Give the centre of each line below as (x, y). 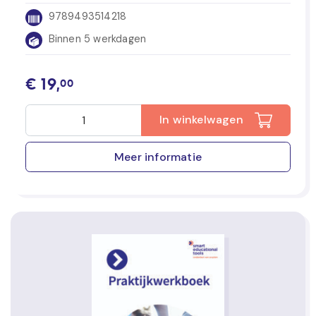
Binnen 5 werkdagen (96, 39)
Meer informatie (158, 157)
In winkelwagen (201, 120)
